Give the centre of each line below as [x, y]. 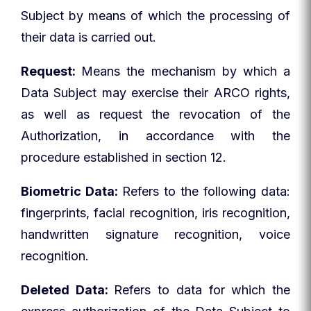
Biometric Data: [72, 191]
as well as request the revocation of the [155, 114]
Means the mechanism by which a [186, 71]
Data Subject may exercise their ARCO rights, [155, 93]
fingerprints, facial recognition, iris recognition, [155, 213]
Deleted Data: [68, 290]
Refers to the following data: [206, 191]
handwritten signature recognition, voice [155, 234]
